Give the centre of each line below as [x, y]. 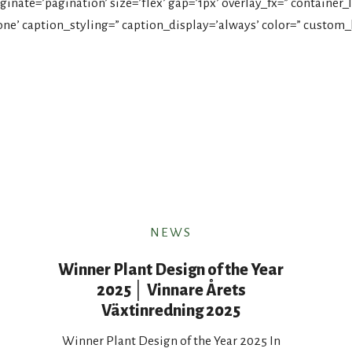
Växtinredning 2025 [171, 310]
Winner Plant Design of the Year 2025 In [171, 341]
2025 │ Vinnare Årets [171, 290]
